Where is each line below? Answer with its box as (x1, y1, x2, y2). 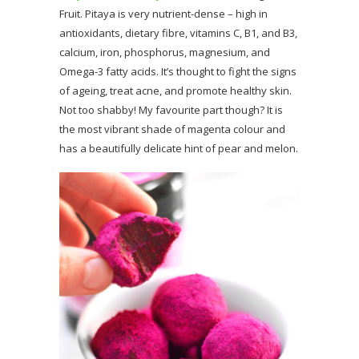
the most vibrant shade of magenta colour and (59, 121, 285, 136)
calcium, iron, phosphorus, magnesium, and (59, 44, 270, 59)
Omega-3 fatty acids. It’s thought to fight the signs (59, 63, 296, 79)
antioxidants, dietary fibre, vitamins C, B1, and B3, (59, 25, 297, 40)
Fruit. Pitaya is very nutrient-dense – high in (59, 6, 268, 21)
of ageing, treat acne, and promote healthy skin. (59, 83, 292, 98)
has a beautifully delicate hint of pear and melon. (59, 140, 298, 155)
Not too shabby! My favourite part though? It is (59, 102, 283, 117)
